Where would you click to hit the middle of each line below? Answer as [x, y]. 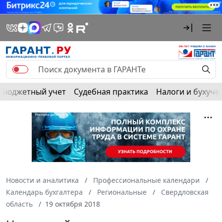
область [19, 204]
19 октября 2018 [73, 204]
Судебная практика [111, 91]
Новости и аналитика [42, 180]
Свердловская [185, 192]
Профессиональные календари [146, 180]
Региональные [122, 192]
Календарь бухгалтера [44, 192]
